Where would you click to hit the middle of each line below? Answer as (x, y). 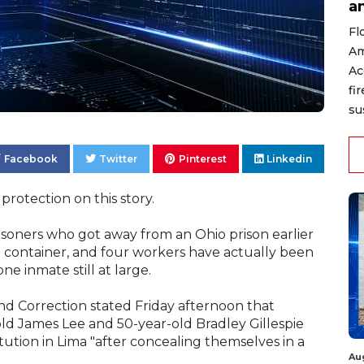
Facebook (31, 159)
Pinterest (203, 159)
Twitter (118, 159)
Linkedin (289, 159)
